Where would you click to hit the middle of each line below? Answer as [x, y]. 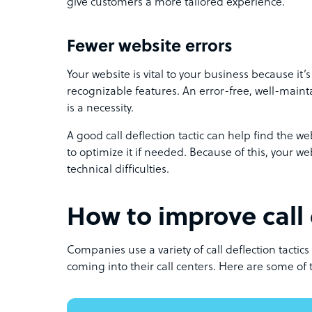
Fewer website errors [152, 47]
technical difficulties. [118, 170]
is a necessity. [100, 109]
